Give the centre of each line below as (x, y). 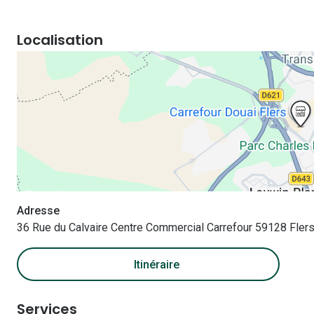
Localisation (60, 40)
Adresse (38, 211)
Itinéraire (156, 264)
